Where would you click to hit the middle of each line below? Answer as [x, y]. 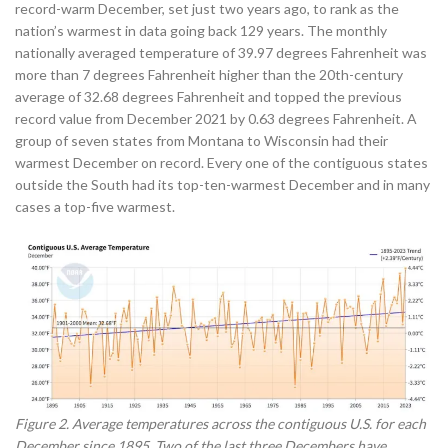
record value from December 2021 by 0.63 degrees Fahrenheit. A [216, 118]
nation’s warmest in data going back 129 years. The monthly [201, 30]
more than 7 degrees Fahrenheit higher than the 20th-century [209, 74]
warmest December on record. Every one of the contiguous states [221, 162]
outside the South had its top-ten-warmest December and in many [222, 184]
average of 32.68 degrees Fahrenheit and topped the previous [208, 96]
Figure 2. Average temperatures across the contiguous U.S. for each [220, 424]
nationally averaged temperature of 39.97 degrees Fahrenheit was [221, 52]
